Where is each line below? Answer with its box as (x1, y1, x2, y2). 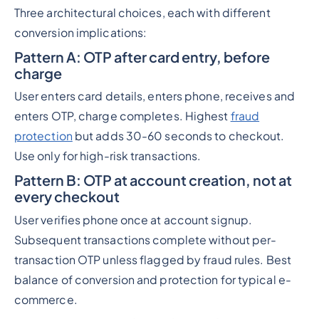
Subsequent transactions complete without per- (14, 233, 277, 248)
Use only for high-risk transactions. (14, 149, 202, 164)
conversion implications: (14, 25, 147, 40)
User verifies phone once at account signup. (14, 213, 253, 228)
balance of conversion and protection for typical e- (14, 273, 291, 288)
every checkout (14, 187, 120, 206)
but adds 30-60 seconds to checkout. (72, 129, 285, 144)
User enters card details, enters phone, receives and (14, 89, 296, 104)
